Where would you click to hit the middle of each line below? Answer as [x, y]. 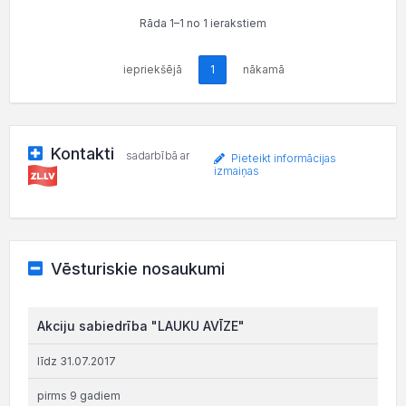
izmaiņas [236, 171]
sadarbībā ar [157, 155]
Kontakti [82, 154]
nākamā [264, 69]
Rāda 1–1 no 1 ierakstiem [203, 23]
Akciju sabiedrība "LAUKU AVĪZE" [141, 325]
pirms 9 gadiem [79, 395]
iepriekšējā [153, 69]
